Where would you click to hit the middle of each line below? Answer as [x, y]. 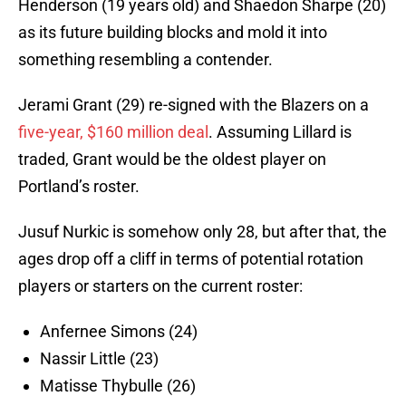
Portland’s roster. [79, 187]
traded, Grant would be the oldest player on [172, 159]
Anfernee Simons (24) [119, 332]
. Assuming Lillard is [280, 132]
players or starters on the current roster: [160, 286]
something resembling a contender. [145, 60]
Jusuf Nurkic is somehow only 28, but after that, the [203, 232]
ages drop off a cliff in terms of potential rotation [191, 259]
